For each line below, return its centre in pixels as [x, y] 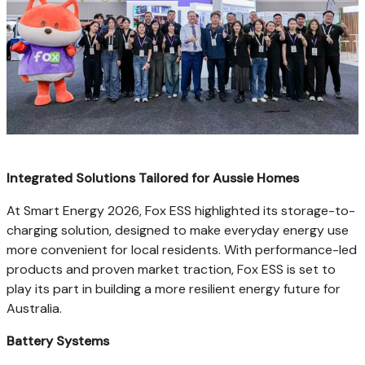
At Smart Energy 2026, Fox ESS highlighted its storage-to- [181, 210]
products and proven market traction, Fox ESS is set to [171, 269]
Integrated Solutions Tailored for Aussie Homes [153, 178]
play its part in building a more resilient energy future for [174, 288]
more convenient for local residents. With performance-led [182, 249]
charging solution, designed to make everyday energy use [178, 230]
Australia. [34, 308]
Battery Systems [58, 341]
